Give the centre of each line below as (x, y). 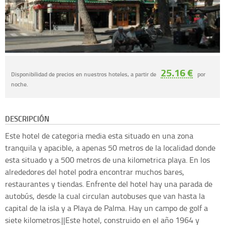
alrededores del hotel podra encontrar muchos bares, (95, 172)
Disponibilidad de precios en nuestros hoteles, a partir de (84, 74)
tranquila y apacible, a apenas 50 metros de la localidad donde (110, 148)
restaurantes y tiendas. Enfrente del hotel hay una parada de (109, 184)
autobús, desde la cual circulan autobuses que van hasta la (105, 196)
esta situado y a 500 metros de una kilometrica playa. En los (107, 160)
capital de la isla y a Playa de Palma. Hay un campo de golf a (106, 208)
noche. (20, 84)
